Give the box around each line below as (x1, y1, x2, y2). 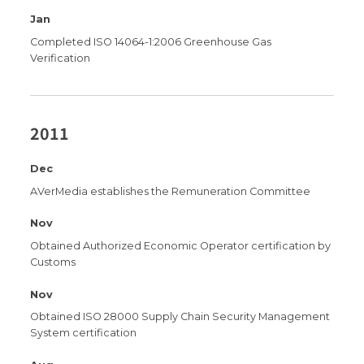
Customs (30, 256, 76, 269)
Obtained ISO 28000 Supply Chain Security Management (30, 310, 331, 323)
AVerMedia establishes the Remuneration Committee (30, 184, 311, 197)
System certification (30, 327, 137, 340)
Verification (30, 51, 91, 64)
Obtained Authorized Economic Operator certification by (30, 240, 331, 253)
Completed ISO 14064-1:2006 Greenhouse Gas (30, 35, 272, 48)
